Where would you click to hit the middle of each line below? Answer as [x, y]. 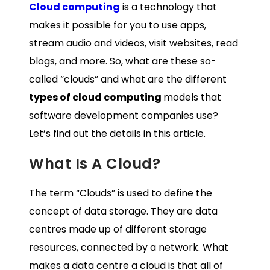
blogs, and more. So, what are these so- [123, 61]
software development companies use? [124, 115]
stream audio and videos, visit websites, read [133, 43]
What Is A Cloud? [95, 163]
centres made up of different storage [118, 230]
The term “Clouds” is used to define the [121, 193]
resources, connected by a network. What [129, 248]
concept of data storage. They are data [123, 212]
